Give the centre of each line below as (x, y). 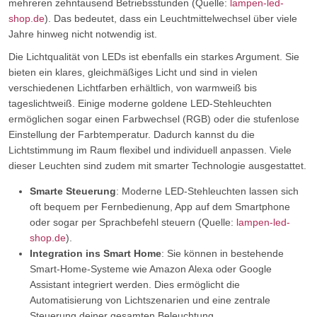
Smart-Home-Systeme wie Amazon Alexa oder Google (151, 269)
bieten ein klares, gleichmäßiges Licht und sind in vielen (133, 72)
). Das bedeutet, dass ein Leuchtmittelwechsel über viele (171, 18)
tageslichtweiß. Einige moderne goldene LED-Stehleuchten (140, 103)
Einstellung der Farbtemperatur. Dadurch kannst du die (132, 134)
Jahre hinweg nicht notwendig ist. (83, 34)
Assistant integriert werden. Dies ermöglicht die (135, 284)
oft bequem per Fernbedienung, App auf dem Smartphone (160, 207)
